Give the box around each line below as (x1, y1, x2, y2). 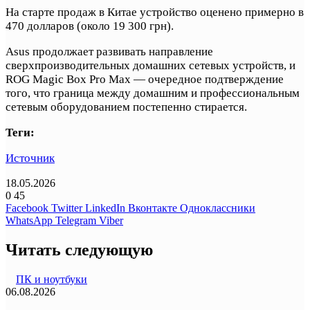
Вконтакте (128, 202, 177, 215)
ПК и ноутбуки (16, 273, 87, 285)
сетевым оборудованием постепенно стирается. (6, 100, 247, 114)
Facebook (6, 202, 48, 215)
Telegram (55, 215, 96, 227)
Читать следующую (6, 241, 153, 259)
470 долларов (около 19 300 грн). (6, 19, 174, 33)
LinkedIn (85, 202, 125, 215)
